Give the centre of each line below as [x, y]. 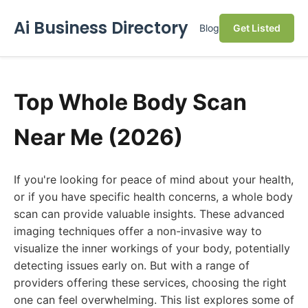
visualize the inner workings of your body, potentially [152, 248]
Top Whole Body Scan [130, 102]
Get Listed [257, 28]
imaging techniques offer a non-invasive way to [138, 231]
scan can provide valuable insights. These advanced [149, 214]
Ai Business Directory [101, 28]
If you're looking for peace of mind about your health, [154, 179]
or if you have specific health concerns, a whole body [153, 197]
